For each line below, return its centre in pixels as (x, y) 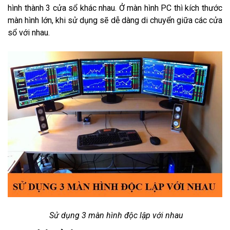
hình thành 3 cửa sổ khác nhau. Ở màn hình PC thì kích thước (115, 8)
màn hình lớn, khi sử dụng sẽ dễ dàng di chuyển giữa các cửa (115, 20)
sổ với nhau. (29, 32)
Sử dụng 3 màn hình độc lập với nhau (115, 215)
